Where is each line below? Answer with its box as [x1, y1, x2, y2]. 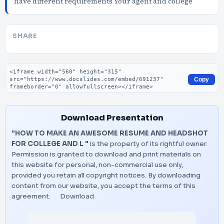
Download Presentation [60, 112, 163, 123]
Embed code [4, 63, 55, 73]
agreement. [11, 192, 52, 200]
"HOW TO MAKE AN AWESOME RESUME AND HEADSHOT [11, 129, 208, 137]
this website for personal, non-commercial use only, [11, 160, 183, 169]
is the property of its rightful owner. [88, 139, 207, 148]
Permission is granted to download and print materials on [11, 150, 201, 158]
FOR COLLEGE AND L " [11, 139, 88, 148]
